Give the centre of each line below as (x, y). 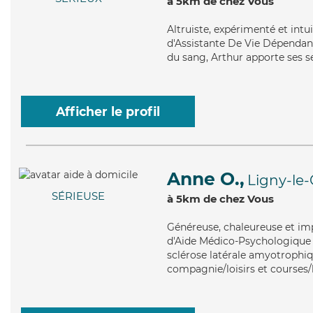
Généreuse (193, 227)
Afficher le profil (108, 111)
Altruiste (188, 29)
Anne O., (206, 179)
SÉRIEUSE (78, 196)
